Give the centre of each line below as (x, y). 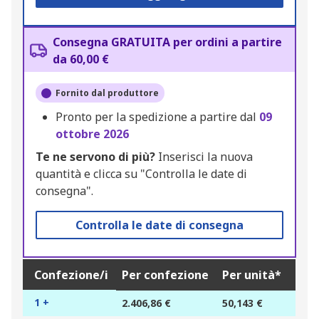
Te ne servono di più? (95, 157)
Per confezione (165, 275)
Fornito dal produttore (107, 93)
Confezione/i (71, 275)
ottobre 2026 (92, 134)
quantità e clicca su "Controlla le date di (141, 174)
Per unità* (252, 275)
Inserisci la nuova (204, 157)
